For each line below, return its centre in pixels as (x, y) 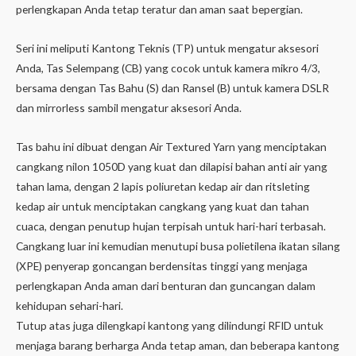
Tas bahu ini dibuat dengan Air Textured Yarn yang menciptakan (171, 147)
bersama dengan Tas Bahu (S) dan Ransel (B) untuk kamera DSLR (172, 88)
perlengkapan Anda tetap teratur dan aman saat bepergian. (159, 10)
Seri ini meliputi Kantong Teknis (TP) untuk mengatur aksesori (167, 48)
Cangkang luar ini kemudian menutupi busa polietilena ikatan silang (178, 246)
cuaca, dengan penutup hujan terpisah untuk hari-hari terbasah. (171, 226)
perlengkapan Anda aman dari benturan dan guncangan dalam (166, 286)
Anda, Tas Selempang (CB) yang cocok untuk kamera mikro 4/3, (168, 68)
